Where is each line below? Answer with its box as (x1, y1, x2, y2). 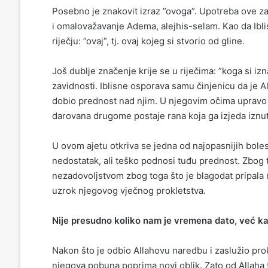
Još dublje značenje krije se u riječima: (51, 65, 218, 77)
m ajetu (76, 139, 110, 151)
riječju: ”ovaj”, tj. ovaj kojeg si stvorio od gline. (51, 35, 245, 47)
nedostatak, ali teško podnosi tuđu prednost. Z (51, 154, 248, 166)
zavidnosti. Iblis (51, 80, 117, 92)
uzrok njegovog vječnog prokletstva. (51, 184, 206, 196)
